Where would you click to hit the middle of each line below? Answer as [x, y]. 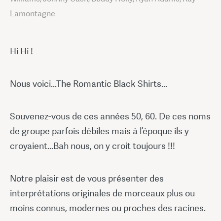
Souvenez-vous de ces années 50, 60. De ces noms [110, 116]
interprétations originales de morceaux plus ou [102, 193]
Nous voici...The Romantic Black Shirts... [89, 83]
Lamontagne [33, 13]
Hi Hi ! [21, 51]
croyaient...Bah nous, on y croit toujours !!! [92, 146]
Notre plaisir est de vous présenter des [87, 178]
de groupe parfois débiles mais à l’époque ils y [99, 131]
